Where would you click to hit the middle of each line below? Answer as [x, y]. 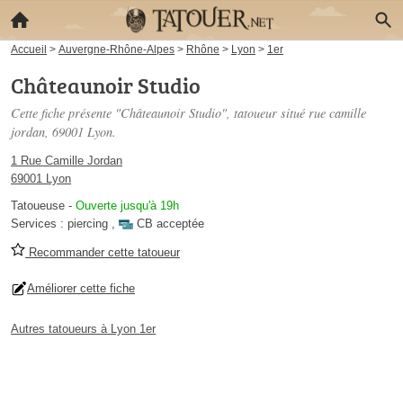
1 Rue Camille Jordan [67, 161]
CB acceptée [170, 224]
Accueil [29, 49]
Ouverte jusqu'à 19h [127, 206]
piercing [88, 224]
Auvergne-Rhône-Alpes [116, 49]
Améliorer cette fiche [81, 288]
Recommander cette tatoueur [103, 252]
